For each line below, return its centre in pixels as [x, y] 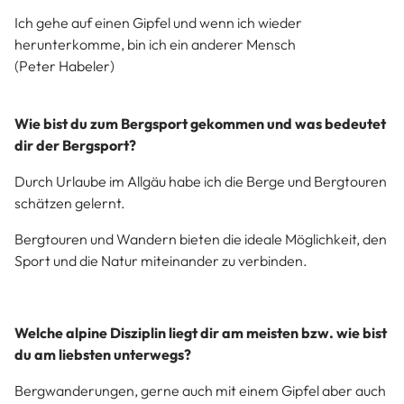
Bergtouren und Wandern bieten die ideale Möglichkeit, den [201, 239]
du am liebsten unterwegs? [103, 354]
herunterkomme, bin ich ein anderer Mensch [155, 44]
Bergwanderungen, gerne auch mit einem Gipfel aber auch [200, 390]
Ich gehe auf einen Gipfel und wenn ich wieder [158, 23]
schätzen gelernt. [70, 203]
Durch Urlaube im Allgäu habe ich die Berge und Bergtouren [201, 181]
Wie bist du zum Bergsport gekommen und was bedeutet [200, 124]
